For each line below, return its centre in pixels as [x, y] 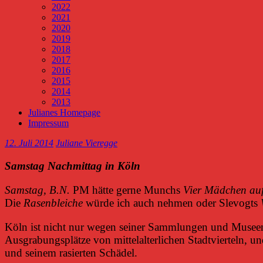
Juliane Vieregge [87, 143]
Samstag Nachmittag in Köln [73, 166]
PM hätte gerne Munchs [127, 190]
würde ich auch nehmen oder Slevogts [172, 203]
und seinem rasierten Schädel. [71, 253]
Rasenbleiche [53, 203]
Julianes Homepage [64, 112]
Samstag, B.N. [37, 190]
